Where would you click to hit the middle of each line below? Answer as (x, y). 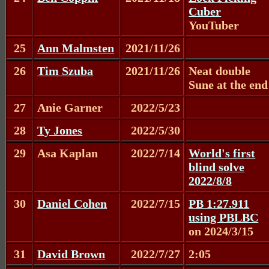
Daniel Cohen (72, 203)
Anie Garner (70, 107)
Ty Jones (60, 130)
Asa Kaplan (68, 153)
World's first (222, 153)
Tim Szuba (65, 71)
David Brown (71, 254)
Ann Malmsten (76, 48)
